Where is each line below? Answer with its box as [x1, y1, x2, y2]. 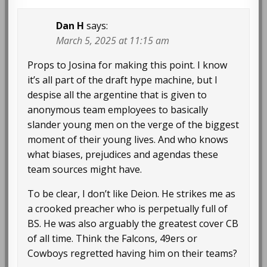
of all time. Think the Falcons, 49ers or [27, 231, 198, 245]
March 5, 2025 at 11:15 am [56, 33, 170, 47]
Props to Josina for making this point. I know [27, 58, 228, 72]
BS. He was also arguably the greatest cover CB [27, 216, 239, 230]
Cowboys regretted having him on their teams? [27, 246, 238, 260]
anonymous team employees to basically [27, 103, 209, 116]
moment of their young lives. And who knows [27, 132, 229, 146]
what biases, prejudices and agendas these [27, 147, 219, 161]
